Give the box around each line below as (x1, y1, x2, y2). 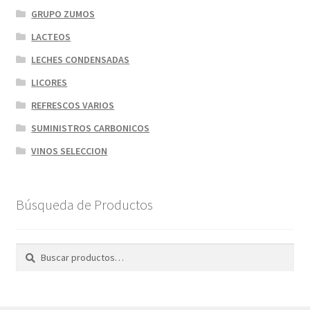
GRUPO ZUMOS (31, 7, 95, 20)
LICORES (31, 75, 68, 89)
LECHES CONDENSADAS (31, 53, 130, 66)
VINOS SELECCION (31, 144, 108, 157)
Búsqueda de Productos (15, 195, 153, 213)
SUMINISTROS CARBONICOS (31, 121, 150, 134)
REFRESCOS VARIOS (31, 98, 115, 111)
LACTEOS (31, 30, 71, 43)
